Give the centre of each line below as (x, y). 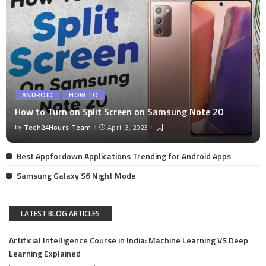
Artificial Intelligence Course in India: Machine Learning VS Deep (129, 240)
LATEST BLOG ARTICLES (60, 213)
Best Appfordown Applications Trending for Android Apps (124, 156)
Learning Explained (45, 253)
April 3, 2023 (128, 127)
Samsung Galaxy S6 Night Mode (76, 175)
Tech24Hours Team (57, 127)
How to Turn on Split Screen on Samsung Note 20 (119, 112)
